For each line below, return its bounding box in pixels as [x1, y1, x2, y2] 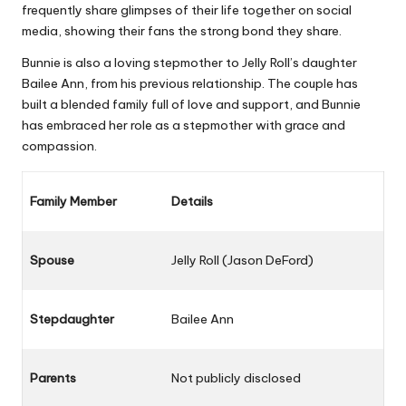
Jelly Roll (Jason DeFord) [171, 252, 314, 269]
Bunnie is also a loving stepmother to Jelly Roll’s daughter [22, 54, 357, 72]
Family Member [30, 193, 117, 210]
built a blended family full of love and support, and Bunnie [22, 96, 361, 113]
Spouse [30, 252, 74, 269]
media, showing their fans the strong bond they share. [22, 23, 342, 40]
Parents [30, 370, 76, 387]
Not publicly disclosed [171, 370, 301, 387]
